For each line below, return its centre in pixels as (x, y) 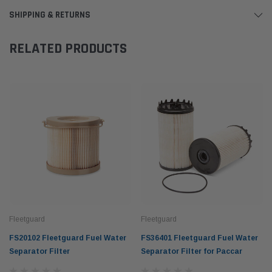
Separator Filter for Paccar (192, 251)
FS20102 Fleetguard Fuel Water (68, 238)
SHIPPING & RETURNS (50, 15)
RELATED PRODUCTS (68, 48)
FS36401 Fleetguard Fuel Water (199, 238)
